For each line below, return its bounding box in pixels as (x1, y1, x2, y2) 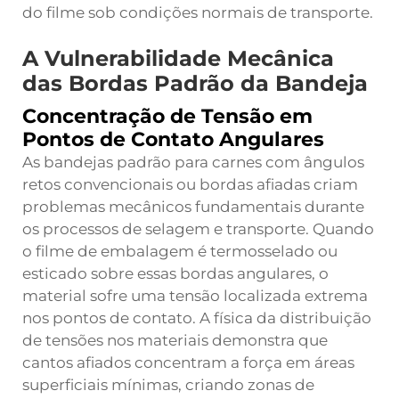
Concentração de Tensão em (22, 104, 313, 128)
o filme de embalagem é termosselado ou (22, 242, 338, 260)
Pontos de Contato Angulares (22, 127, 324, 151)
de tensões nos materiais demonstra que (22, 331, 328, 349)
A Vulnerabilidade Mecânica (22, 45, 334, 71)
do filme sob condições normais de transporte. (22, 4, 373, 21)
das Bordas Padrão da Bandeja (22, 70, 368, 96)
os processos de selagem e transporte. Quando (22, 220, 374, 238)
